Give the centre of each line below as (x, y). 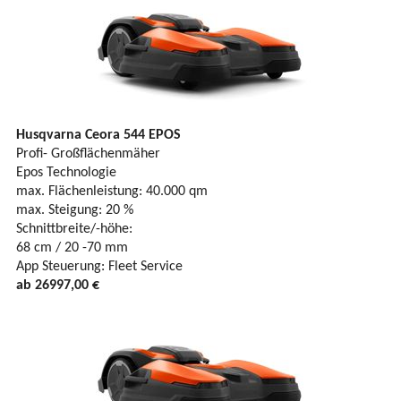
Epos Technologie (66, 173)
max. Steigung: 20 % (75, 211)
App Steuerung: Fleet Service (99, 267)
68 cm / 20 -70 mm (72, 248)
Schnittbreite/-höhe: (74, 230)
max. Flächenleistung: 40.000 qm (112, 192)
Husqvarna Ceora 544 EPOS (98, 136)
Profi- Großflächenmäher (88, 154)
